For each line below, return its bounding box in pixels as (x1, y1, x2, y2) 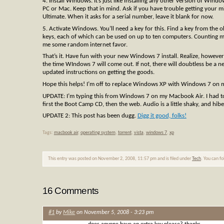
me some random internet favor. (42, 41, 127, 48)
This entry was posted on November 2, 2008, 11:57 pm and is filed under (48, 156, 192, 162)
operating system (80, 129, 115, 135)
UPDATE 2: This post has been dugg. (42, 112, 137, 119)
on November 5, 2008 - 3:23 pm (75, 209, 154, 216)
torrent (117, 129, 131, 135)
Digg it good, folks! (137, 112, 186, 119)
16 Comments (42, 185, 99, 196)
